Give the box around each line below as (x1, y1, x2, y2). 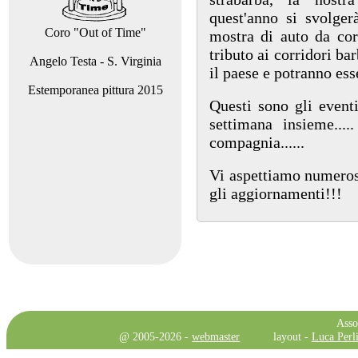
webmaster (192, 330, 241, 344)
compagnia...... (209, 133, 304, 151)
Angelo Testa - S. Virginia (29, 54, 161, 68)
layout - (272, 330, 312, 344)
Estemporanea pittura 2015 (27, 83, 163, 97)
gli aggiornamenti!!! (209, 185, 342, 202)
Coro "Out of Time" (44, 26, 146, 39)
